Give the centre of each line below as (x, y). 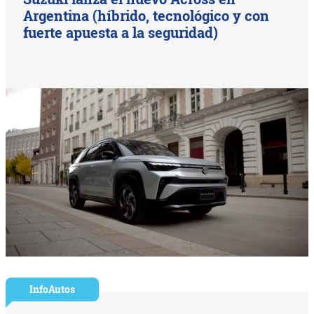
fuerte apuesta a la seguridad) (121, 32)
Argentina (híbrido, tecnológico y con (146, 15)
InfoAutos (53, 289)
